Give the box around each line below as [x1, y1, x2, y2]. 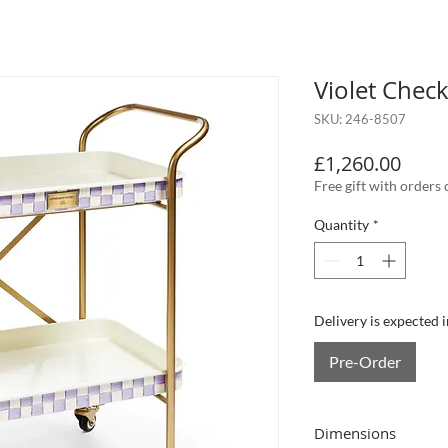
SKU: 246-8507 [314, 111, 406, 128]
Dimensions [314, 423, 396, 444]
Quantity [314, 216, 369, 234]
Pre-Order [329, 352, 401, 372]
